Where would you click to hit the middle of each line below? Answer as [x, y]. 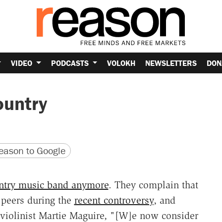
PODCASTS [71, 63]
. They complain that [153, 185]
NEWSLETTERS [171, 63]
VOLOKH [121, 63]
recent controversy [114, 200]
